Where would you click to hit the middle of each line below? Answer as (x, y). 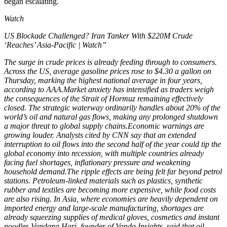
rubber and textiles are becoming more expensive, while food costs (110, 190)
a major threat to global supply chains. (66, 126)
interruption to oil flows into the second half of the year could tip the (112, 144)
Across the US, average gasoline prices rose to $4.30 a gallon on (108, 71)
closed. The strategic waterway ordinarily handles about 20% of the (112, 107)
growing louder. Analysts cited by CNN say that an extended (100, 135)
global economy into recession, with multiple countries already (104, 153)
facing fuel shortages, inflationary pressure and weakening (97, 162)
